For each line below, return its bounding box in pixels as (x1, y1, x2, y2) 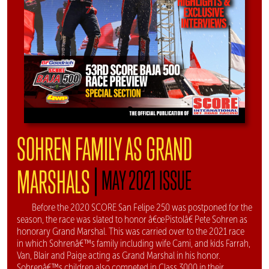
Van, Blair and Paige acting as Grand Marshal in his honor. (17, 250, 220, 262)
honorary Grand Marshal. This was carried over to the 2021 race (17, 226, 244, 238)
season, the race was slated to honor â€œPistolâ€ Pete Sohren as (17, 214, 247, 226)
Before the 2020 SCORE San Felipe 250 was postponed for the (32, 202, 252, 214)
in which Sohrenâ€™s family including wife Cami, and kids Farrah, (17, 238, 250, 250)
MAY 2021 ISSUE (101, 165, 192, 196)
